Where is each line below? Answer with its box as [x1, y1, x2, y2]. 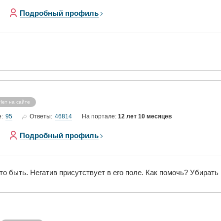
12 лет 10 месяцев [118, 113, 172, 120]
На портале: [82, 113, 118, 120]
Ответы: [30, 113, 52, 120]
